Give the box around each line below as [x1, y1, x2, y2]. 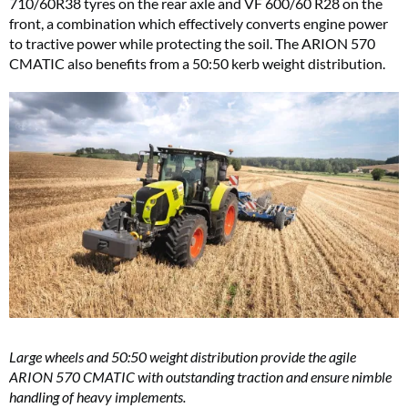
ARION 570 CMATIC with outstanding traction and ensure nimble [9, 368, 392, 386]
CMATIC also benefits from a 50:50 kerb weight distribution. [9, 55, 385, 73]
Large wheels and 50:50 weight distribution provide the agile [9, 348, 356, 366]
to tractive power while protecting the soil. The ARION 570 [9, 35, 375, 53]
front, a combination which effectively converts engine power [9, 15, 388, 33]
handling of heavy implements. [9, 388, 186, 406]
